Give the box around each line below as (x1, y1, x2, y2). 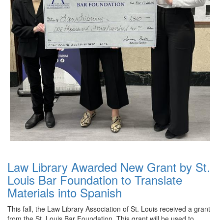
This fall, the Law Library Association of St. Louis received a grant (7, 204, 210, 214)
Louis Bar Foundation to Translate (7, 171, 182, 188)
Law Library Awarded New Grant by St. (7, 158, 210, 175)
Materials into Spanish (7, 184, 122, 201)
